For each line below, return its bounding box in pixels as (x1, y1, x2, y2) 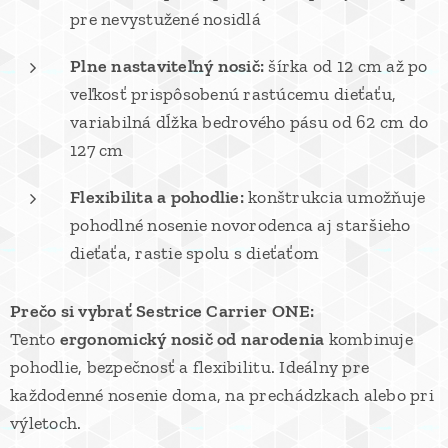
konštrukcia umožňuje (243, 186, 426, 208)
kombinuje (324, 328, 413, 350)
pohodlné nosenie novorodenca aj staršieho (70, 214, 411, 236)
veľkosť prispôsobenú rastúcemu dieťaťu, (70, 83, 397, 105)
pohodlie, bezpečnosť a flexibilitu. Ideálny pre (10, 356, 370, 378)
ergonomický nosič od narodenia (59, 328, 325, 350)
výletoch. (10, 412, 82, 434)
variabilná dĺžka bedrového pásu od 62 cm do (70, 111, 429, 133)
